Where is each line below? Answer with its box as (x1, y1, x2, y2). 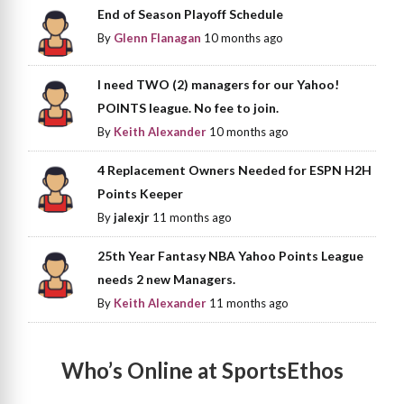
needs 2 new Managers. (97, 271, 236, 288)
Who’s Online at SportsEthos (60, 357, 344, 384)
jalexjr (114, 210, 151, 225)
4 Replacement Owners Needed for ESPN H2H (97, 162, 372, 179)
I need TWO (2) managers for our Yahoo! (97, 77, 340, 93)
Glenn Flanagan (114, 30, 202, 45)
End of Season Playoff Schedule (97, 5, 284, 22)
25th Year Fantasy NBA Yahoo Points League (97, 248, 364, 264)
